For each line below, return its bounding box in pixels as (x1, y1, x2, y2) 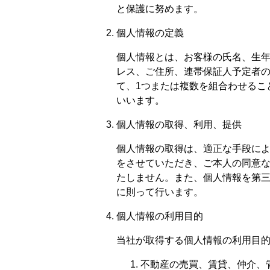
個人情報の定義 (116, 27, 184, 38)
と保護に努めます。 (116, 3, 203, 14)
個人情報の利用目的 (116, 210, 203, 221)
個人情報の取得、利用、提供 (116, 119, 242, 130)
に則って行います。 (116, 186, 203, 197)
